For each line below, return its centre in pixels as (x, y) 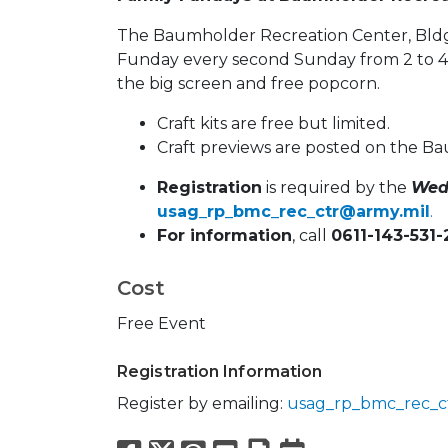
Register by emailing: (202, 404)
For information (224, 236)
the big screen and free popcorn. (248, 84)
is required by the (336, 188)
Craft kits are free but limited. (273, 124)
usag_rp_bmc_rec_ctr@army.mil (293, 212)
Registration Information (220, 372)
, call (311, 236)
